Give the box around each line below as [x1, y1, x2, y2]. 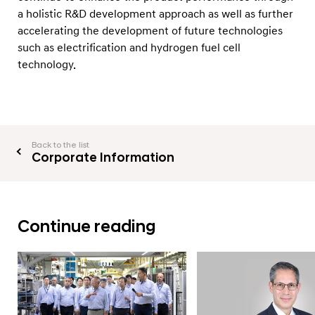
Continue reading [18, 216, 155, 238]
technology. [18, 57, 76, 72]
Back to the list [32, 139, 89, 150]
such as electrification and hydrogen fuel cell [18, 40, 240, 55]
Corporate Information [32, 149, 174, 166]
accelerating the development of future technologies [18, 23, 283, 38]
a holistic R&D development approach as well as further [18, 6, 293, 21]
